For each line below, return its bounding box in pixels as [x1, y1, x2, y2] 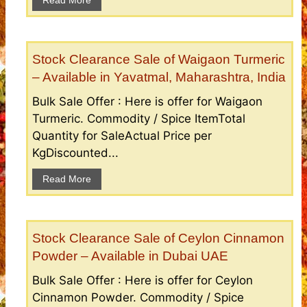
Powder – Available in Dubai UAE [32, 248, 228, 263]
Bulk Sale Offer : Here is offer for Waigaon [32, 94, 262, 108]
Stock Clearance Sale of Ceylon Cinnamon [32, 230, 284, 245]
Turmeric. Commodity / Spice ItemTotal [32, 111, 245, 125]
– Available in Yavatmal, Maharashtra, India [32, 69, 286, 84]
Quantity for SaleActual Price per [32, 128, 212, 143]
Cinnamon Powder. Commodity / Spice [32, 290, 244, 304]
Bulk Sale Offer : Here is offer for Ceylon [32, 273, 253, 287]
